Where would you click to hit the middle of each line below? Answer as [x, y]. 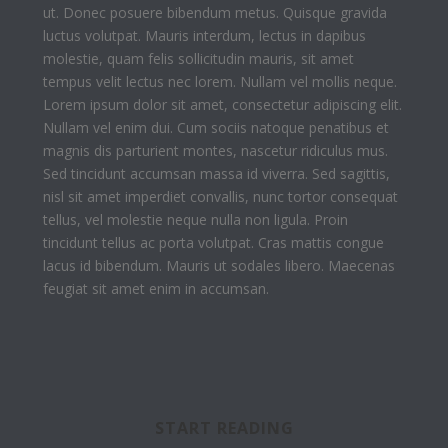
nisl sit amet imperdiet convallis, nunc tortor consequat [220, 196]
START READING [224, 427]
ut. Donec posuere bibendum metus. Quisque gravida [214, 12]
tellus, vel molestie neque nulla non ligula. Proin [195, 219]
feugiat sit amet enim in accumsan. [155, 288]
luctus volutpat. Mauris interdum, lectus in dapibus [204, 35]
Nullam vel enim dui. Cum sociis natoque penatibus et [215, 127]
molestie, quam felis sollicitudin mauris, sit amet [198, 58]
